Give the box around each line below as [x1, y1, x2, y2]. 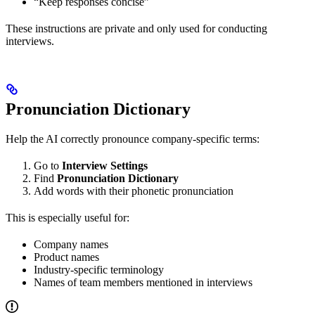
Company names [34, 238, 108, 251]
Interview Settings [62, 160, 148, 172]
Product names [34, 251, 99, 264]
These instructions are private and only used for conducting [6, 22, 267, 35]
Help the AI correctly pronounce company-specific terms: [6, 133, 259, 146]
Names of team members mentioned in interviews [34, 276, 252, 289]
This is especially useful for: [6, 212, 129, 224]
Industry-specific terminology [34, 264, 164, 276]
